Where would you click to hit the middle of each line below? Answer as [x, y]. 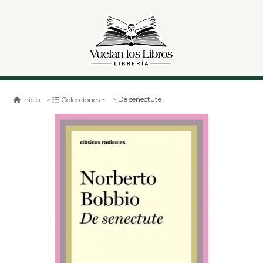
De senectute [140, 99]
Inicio [31, 99]
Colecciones [80, 99]
